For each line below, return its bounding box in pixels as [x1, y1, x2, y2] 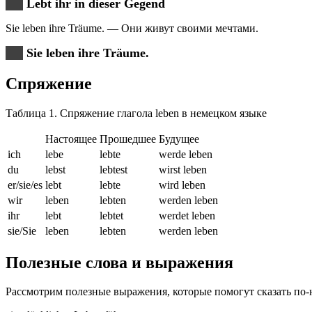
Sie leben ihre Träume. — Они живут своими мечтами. [6, 22, 258, 34]
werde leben [159, 148, 212, 160]
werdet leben [159, 209, 215, 221]
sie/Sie [8, 224, 36, 237]
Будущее [159, 132, 199, 145]
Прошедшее [100, 132, 156, 145]
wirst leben [159, 163, 207, 175]
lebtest [100, 163, 127, 175]
